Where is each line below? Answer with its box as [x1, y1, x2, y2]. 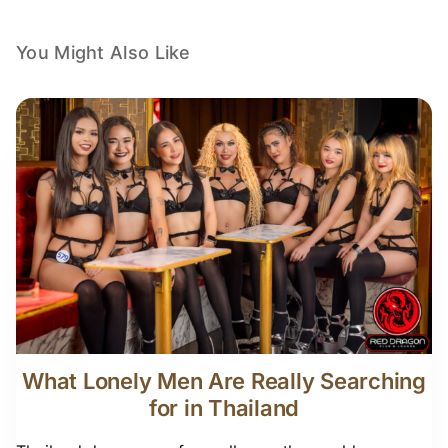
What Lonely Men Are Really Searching [22, 367, 426, 394]
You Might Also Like [16, 41, 191, 63]
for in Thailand [148, 394, 300, 421]
